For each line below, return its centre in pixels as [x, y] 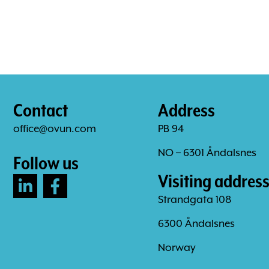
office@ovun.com [55, 128]
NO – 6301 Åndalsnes [207, 153]
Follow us [46, 163]
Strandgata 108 [194, 199]
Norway [177, 247]
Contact [41, 110]
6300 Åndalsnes [196, 223]
